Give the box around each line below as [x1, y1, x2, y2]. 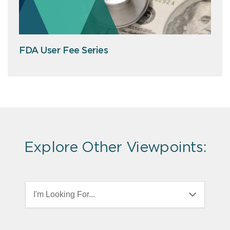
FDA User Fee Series [19, 46, 108, 55]
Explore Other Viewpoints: [24, 140, 206, 155]
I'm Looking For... [33, 189, 95, 199]
